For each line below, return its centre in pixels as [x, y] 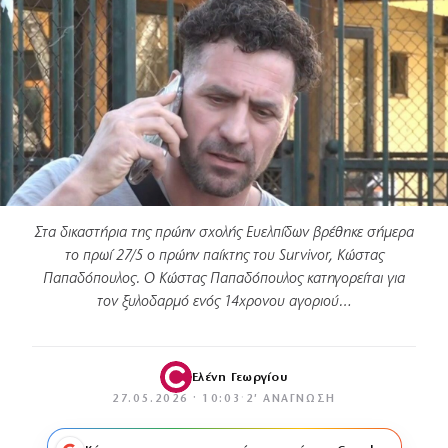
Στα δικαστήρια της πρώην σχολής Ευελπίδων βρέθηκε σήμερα [224, 233]
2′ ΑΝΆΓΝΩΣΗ [290, 400]
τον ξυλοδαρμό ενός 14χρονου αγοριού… [224, 302]
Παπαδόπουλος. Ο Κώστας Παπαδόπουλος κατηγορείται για [224, 279]
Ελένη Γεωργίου [240, 377]
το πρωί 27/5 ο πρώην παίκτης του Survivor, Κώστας [224, 256]
